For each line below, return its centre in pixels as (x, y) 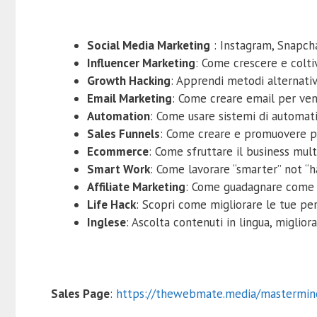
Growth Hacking (129, 80)
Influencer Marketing (141, 63)
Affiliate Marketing (136, 186)
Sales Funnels (123, 133)
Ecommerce (118, 151)
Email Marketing (129, 98)
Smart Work (119, 169)
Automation (119, 116)
